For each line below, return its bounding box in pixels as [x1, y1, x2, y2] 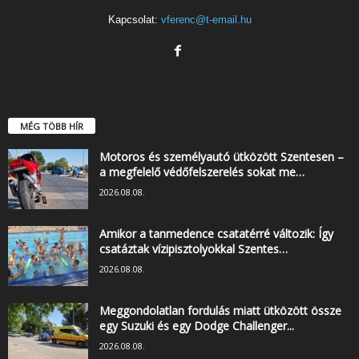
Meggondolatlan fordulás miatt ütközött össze [99, 303, 341, 319]
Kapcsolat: [107, 14, 161, 26]
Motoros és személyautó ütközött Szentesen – [99, 149, 344, 165]
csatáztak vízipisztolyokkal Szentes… [99, 241, 288, 257]
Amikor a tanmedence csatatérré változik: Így [99, 226, 333, 242]
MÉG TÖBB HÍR [20, 120, 83, 133]
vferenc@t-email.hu [160, 14, 252, 26]
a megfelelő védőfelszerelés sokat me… [99, 164, 305, 180]
